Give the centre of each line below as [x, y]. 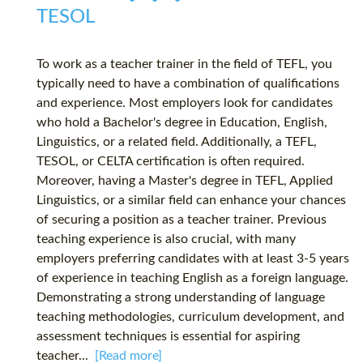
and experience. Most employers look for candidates [185, 103]
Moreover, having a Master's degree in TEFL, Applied [185, 181]
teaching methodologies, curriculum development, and [190, 317]
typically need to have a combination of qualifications [188, 84]
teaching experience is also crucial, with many [166, 239]
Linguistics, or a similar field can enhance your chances [191, 201]
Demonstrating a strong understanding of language [181, 298]
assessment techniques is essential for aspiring [168, 337]
